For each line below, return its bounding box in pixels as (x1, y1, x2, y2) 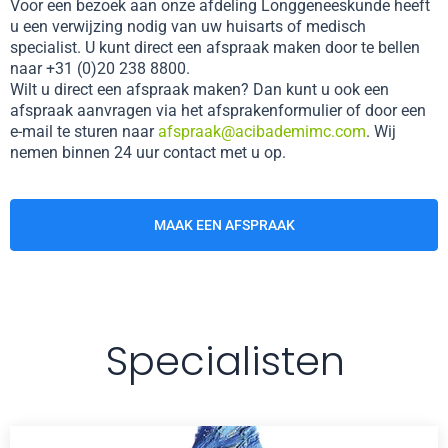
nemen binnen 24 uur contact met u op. (10, 143, 286, 163)
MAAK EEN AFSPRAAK (153, 217, 295, 234)
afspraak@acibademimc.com (158, 122, 366, 142)
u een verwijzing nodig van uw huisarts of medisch (10, 17, 366, 37)
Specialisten (105, 333, 345, 390)
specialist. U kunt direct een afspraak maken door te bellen (10, 38, 420, 58)
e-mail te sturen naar (10, 122, 158, 142)
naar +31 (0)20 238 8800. (10, 59, 194, 79)
